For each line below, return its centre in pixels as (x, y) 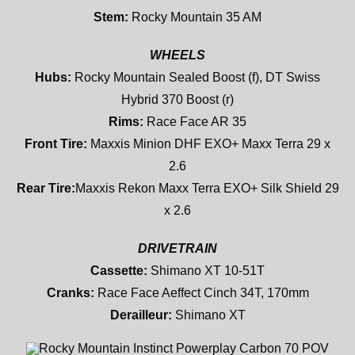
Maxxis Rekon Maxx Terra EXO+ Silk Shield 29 (207, 188)
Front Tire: (56, 143)
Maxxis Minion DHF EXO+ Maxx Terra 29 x (209, 143)
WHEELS (177, 55)
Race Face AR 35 (195, 121)
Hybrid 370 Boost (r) (177, 99)
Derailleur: (141, 315)
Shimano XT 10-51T (206, 270)
